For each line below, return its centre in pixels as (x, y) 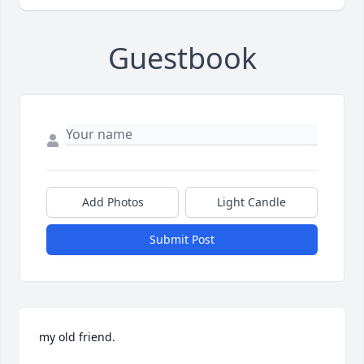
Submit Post (182, 240)
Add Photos (113, 202)
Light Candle (251, 202)
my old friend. (77, 337)
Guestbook (182, 58)
